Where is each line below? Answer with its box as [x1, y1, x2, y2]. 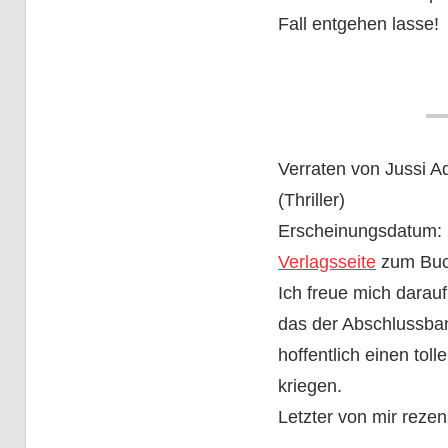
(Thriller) [278, 189, 346, 210]
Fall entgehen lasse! [278, 13, 440, 34]
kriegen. [278, 375, 343, 396]
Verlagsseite [278, 251, 377, 272]
